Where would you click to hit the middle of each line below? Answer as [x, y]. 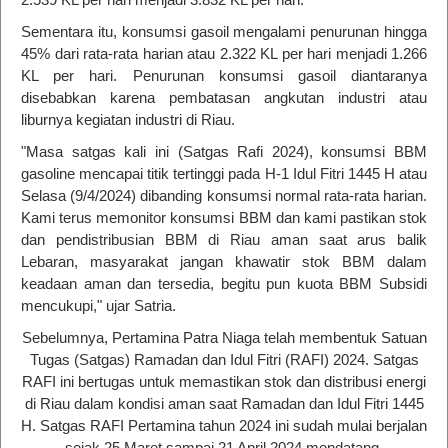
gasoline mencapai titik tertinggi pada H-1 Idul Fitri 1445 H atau [224, 173]
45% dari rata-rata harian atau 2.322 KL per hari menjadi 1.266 [224, 53]
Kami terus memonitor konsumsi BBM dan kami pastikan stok [224, 217]
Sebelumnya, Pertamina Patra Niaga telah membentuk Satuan [224, 337]
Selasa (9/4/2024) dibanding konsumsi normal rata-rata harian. [224, 195]
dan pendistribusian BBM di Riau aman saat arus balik [224, 239]
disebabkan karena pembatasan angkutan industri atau [224, 97]
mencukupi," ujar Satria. [98, 305]
